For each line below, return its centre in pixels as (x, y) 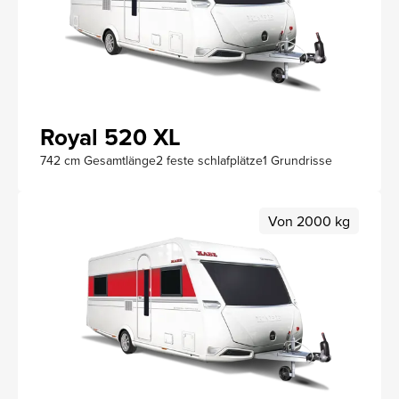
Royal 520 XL (110, 138)
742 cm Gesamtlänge (98, 161)
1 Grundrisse (297, 161)
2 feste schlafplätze (209, 161)
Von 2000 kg (309, 221)
